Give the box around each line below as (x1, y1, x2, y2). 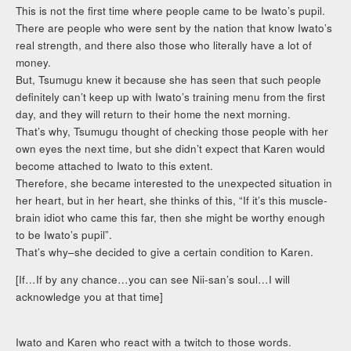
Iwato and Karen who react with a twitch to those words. (16, 334, 292, 349)
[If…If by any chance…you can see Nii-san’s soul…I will (16, 272, 291, 288)
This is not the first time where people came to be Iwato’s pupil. (16, 2, 326, 18)
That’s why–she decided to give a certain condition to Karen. (16, 244, 314, 259)
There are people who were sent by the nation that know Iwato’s (16, 20, 333, 35)
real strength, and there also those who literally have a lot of (16, 37, 313, 52)
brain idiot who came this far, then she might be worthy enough (16, 209, 326, 225)
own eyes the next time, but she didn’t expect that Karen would (16, 140, 326, 156)
